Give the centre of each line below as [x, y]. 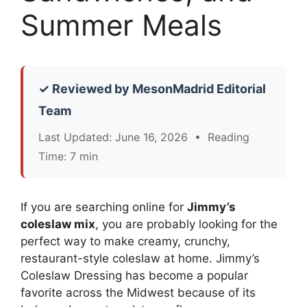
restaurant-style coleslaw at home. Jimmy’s [140, 258]
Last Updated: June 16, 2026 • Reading [144, 137]
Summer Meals [121, 25]
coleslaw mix [58, 224]
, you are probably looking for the [186, 224]
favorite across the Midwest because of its [138, 292]
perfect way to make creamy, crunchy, [125, 241]
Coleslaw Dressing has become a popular [134, 275]
